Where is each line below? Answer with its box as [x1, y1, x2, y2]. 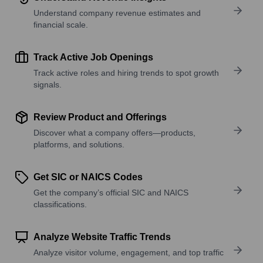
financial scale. [33, 19, 88, 29]
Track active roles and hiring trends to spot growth [33, 68, 219, 77]
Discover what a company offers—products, [33, 127, 195, 137]
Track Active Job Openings [33, 52, 153, 62]
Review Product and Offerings [33, 112, 167, 122]
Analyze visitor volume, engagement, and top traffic [33, 247, 224, 257]
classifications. [33, 199, 87, 209]
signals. [33, 79, 62, 89]
